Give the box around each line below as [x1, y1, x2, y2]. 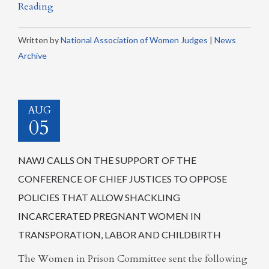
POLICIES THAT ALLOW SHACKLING [18, 191, 180, 203]
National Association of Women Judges [61, 34, 208, 45]
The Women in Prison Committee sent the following [18, 252, 247, 265]
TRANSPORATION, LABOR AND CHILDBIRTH [18, 228, 221, 240]
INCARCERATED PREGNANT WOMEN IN [18, 210, 201, 222]
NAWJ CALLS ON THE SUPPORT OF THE [18, 154, 196, 166]
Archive [18, 50, 47, 61]
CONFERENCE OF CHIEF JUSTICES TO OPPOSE [18, 172, 227, 184]
